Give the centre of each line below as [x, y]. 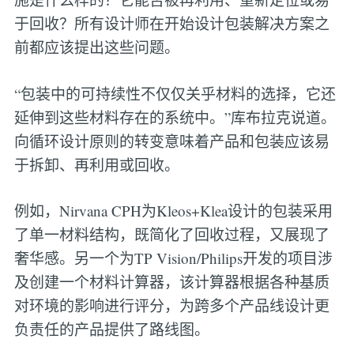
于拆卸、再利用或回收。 [96, 164]
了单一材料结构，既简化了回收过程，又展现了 [171, 235]
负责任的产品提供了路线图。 [111, 330]
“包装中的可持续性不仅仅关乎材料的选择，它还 [175, 93]
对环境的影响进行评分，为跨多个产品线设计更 [171, 306]
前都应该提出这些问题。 [96, 47]
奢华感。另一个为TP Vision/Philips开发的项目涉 [173, 258]
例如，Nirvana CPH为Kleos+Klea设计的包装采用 [173, 211]
